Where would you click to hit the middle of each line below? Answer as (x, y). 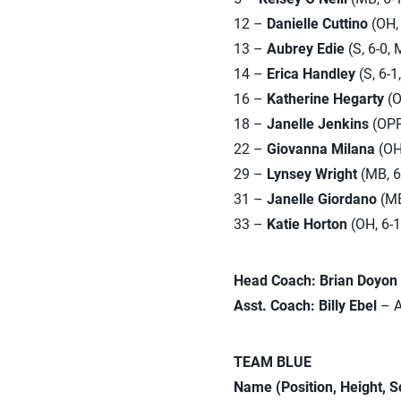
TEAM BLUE (272, 362)
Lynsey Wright (311, 174)
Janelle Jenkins (317, 124)
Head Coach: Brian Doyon (315, 281)
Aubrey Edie (305, 49)
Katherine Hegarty (325, 99)
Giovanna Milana (320, 149)
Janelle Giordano (321, 199)
